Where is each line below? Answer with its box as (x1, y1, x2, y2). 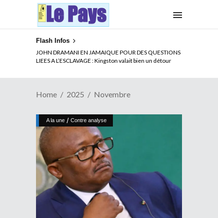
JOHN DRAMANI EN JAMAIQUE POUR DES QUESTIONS (36, 48, 181, 56)
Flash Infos (36, 37, 70, 44)
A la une (46, 117, 65, 123)
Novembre (94, 90, 130, 99)
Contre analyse (71, 117, 107, 123)
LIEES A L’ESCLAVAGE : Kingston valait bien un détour (36, 56, 171, 64)
